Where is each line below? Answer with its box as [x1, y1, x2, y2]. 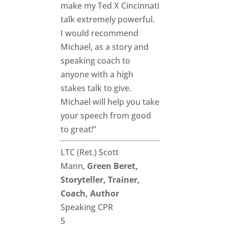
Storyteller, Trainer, [61, 174, 140, 185]
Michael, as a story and [61, 41, 149, 52]
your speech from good [61, 109, 152, 121]
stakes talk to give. [61, 82, 132, 94]
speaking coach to [61, 54, 131, 66]
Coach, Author [61, 187, 120, 199]
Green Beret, [87, 160, 138, 172]
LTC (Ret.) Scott [61, 146, 119, 158]
